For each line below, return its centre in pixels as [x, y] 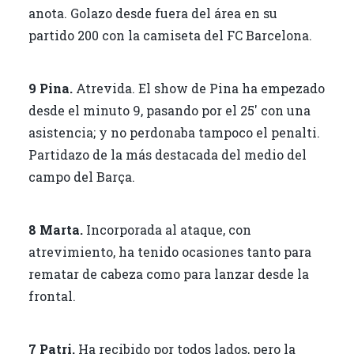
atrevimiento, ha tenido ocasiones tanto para [169, 251]
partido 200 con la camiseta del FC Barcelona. [170, 35]
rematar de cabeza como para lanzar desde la [168, 273]
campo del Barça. [81, 176]
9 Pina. [50, 88]
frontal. [52, 296]
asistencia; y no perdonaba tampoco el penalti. [174, 132]
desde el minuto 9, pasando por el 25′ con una [169, 110]
